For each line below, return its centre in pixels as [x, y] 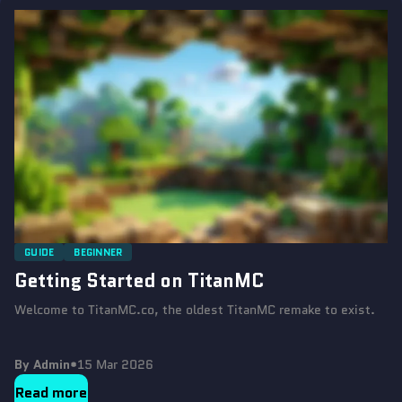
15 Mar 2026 [115, 365]
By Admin [42, 365]
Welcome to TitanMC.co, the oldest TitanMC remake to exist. [195, 310]
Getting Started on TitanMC [139, 281]
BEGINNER [98, 253]
